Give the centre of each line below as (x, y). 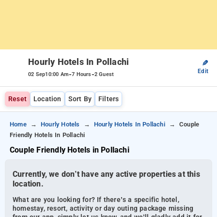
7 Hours (82, 74)
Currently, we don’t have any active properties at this (106, 174)
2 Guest (104, 74)
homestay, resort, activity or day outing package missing (103, 209)
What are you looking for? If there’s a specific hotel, (96, 200)
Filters (109, 99)
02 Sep (37, 74)
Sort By (80, 99)
